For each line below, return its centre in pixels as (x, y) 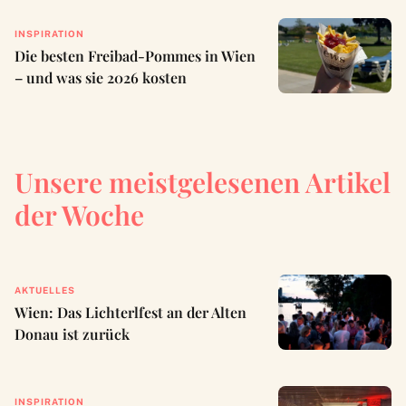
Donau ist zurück (72, 334)
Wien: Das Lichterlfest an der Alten (130, 313)
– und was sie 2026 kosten (101, 78)
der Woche (79, 215)
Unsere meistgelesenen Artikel (203, 183)
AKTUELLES (45, 290)
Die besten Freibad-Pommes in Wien (135, 56)
